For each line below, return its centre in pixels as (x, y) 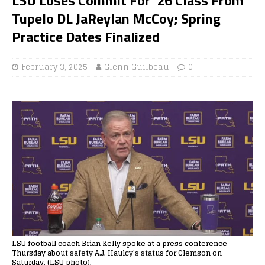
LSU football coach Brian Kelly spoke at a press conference (119, 243)
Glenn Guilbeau (137, 67)
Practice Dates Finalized (86, 36)
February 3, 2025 (54, 67)
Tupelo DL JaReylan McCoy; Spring (116, 18)
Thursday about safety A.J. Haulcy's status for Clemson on (117, 253)
